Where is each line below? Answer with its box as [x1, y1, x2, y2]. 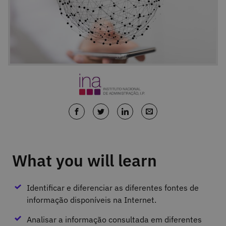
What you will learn [12, 150, 157, 172]
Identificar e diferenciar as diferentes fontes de [26, 183, 199, 193]
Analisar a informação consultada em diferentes [26, 214, 202, 224]
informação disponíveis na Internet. [26, 195, 156, 205]
